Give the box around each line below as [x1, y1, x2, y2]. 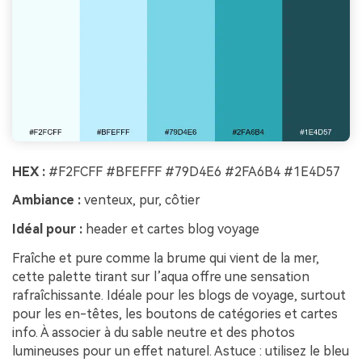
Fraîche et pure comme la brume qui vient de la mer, [12, 250, 319, 266]
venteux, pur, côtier [81, 192, 200, 208]
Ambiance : [12, 192, 81, 208]
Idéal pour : [12, 221, 82, 238]
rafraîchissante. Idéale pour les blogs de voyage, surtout [12, 287, 346, 303]
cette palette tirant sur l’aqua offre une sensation [12, 268, 309, 284]
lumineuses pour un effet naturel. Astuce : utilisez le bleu [12, 343, 349, 359]
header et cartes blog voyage [82, 221, 259, 238]
